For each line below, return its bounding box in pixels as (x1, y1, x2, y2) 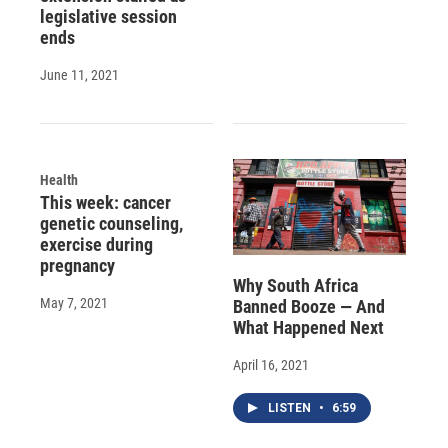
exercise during (40, 233, 153, 255)
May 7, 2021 (40, 294, 108, 311)
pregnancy (40, 254, 115, 276)
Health (40, 171, 78, 188)
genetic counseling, (40, 212, 183, 234)
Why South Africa (232, 274, 358, 296)
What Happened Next (232, 316, 384, 338)
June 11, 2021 (40, 66, 119, 83)
